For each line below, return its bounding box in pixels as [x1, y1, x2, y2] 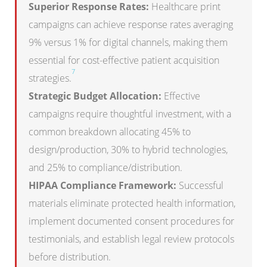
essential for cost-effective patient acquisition [29, 53, 219, 67]
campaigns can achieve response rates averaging [29, 17, 233, 31]
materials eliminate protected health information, [29, 196, 235, 210]
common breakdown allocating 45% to [29, 125, 191, 138]
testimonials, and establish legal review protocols [29, 232, 234, 246]
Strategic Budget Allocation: [29, 89, 162, 103]
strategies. [29, 71, 72, 85]
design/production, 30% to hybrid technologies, [29, 142, 228, 156]
